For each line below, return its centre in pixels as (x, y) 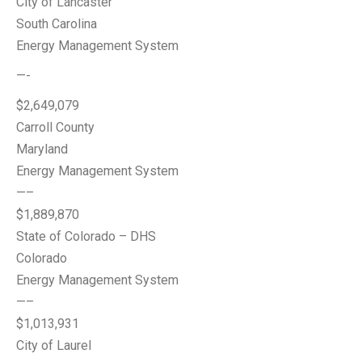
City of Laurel (54, 345)
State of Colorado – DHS (86, 236)
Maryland (42, 149)
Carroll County (55, 127)
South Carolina (57, 24)
